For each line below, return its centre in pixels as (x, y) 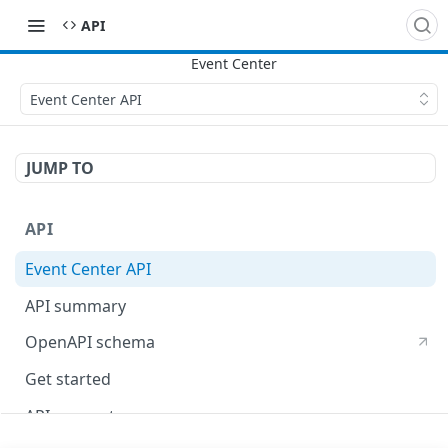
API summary (75, 305)
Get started (68, 379)
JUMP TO (60, 168)
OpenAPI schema (90, 342)
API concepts (74, 415)
